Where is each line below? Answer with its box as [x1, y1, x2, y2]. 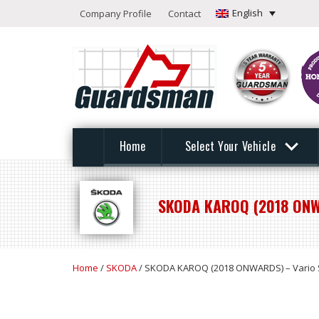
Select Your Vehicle [184, 137, 279, 155]
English [232, 6, 263, 20]
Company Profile [80, 7, 152, 20]
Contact [168, 7, 201, 20]
